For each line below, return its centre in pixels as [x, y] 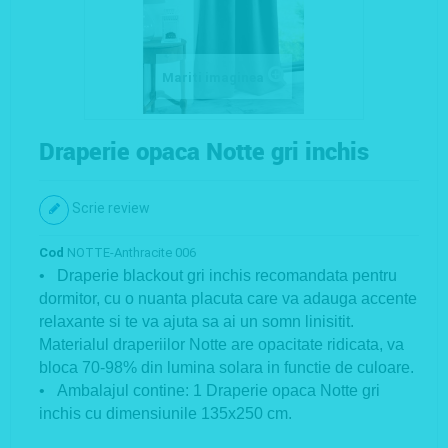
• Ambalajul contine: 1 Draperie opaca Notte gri [209, 391]
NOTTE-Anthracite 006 [131, 253]
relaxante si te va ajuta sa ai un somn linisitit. [196, 322]
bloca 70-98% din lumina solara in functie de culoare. [226, 368]
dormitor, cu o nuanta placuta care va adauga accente [228, 299]
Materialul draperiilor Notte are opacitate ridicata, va [221, 345]
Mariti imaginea [212, 78]
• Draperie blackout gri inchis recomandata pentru [218, 276]
